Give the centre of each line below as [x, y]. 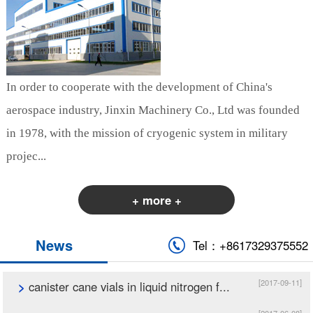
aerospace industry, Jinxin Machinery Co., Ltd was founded [153, 110]
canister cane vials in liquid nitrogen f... [129, 287]
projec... [26, 156]
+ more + [156, 200]
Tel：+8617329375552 [250, 246]
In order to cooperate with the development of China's [139, 87]
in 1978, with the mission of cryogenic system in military [147, 133]
